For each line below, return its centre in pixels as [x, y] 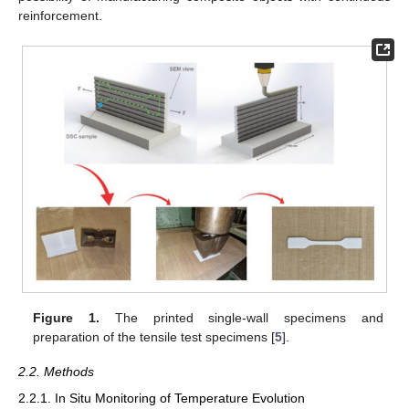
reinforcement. [60, 15]
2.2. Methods [56, 372]
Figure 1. [67, 318]
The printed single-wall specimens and [241, 318]
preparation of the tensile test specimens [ [154, 337]
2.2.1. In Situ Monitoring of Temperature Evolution [162, 398]
